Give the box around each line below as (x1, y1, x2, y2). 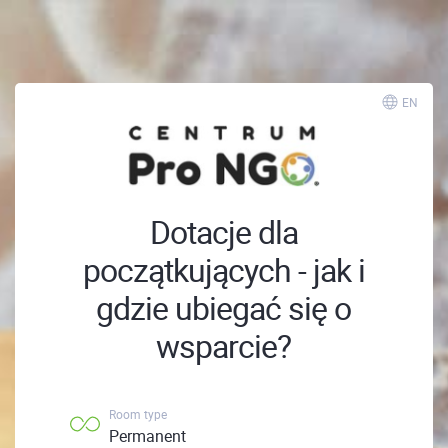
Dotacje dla (149, 209, 298, 253)
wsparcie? (156, 323, 292, 367)
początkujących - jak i (82, 247, 365, 291)
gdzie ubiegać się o (96, 285, 352, 329)
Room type (109, 405, 167, 422)
